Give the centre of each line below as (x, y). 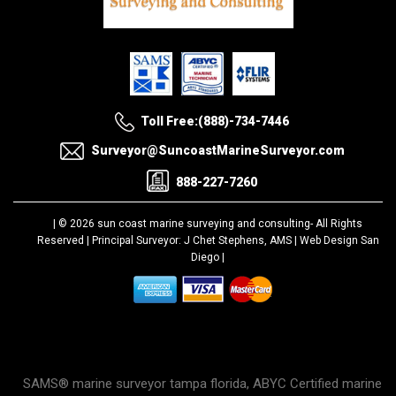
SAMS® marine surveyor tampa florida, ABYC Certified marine (202, 384)
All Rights (339, 224)
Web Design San (339, 241)
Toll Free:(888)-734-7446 (215, 122)
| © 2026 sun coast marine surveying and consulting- (184, 224)
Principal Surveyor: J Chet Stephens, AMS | (195, 241)
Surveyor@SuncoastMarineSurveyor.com (217, 151)
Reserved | (64, 241)
